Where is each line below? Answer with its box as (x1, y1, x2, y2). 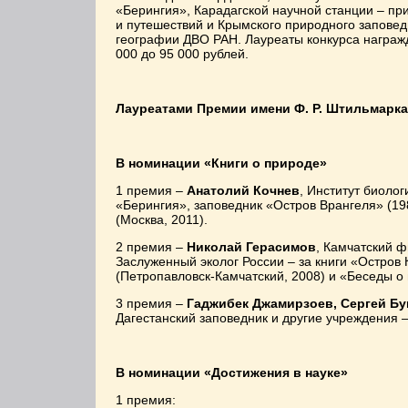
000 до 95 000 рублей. (116, 46, 249, 61)
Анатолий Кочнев (187, 183, 300, 198)
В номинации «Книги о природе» (116, 156, 327, 170)
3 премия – (116, 296, 187, 311)
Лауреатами (116, 101, 197, 116)
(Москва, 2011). (116, 212, 208, 227)
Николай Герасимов (187, 240, 316, 254)
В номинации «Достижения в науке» (116, 365, 348, 380)
